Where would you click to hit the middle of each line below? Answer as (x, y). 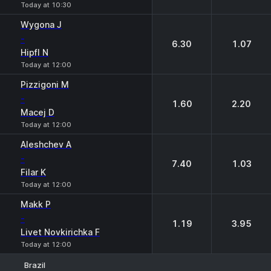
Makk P (36, 204)
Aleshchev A (46, 144)
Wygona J (41, 24)
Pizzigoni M (45, 84)
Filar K (33, 172)
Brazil (35, 265)
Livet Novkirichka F (60, 232)
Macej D (38, 112)
